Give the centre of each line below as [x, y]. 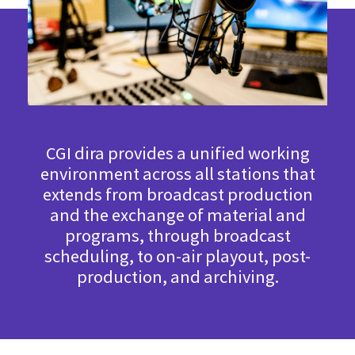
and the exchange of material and [177, 214]
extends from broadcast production [177, 194]
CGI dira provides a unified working [177, 153]
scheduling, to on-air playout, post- [177, 256]
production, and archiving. [177, 276]
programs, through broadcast [177, 235]
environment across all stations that [177, 173]
